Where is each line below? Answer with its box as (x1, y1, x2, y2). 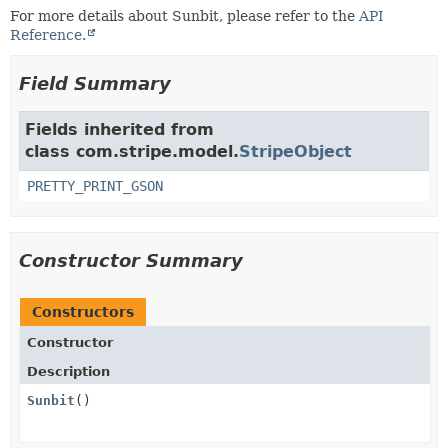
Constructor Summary (19, 250, 243, 271)
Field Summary (19, 73, 171, 94)
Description (27, 364, 110, 379)
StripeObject (239, 142, 352, 161)
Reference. (10, 27, 86, 43)
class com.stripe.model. (25, 142, 239, 161)
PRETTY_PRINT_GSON (27, 178, 163, 194)
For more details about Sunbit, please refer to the (10, 8, 359, 24)
